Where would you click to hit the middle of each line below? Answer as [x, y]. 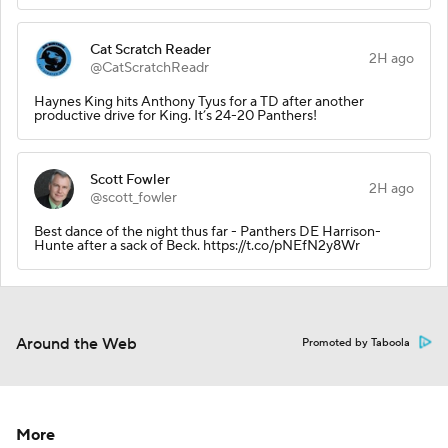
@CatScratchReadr [149, 67]
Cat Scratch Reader [150, 49]
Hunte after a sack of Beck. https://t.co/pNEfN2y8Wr [197, 245]
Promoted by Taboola [356, 342]
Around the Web [76, 343]
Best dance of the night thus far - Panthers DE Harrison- [207, 231]
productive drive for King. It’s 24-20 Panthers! [175, 115]
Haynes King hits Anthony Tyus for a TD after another [199, 101]
